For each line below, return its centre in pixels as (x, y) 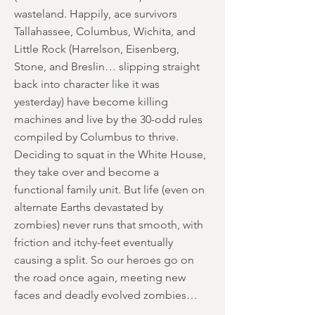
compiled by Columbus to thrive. (96, 137)
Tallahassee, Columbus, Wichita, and (105, 31)
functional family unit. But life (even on (109, 189)
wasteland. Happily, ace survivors (96, 14)
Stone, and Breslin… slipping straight (107, 66)
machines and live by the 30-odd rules (108, 119)
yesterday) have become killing (91, 102)
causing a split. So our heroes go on (104, 260)
